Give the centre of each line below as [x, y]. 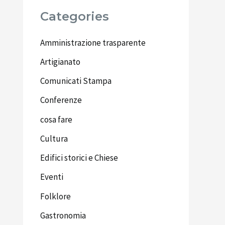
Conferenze [61, 100]
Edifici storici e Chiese [79, 158]
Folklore [55, 196]
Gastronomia [63, 215]
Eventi [52, 177]
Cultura [54, 138]
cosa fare [56, 119]
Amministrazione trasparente [93, 42]
